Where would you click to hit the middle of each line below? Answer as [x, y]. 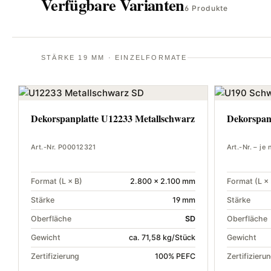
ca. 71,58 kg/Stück [162, 238]
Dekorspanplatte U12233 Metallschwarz [113, 119]
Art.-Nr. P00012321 [64, 147]
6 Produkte [206, 8]
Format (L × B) [57, 181]
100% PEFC [175, 256]
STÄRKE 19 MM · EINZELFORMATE [114, 58]
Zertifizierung [55, 256]
